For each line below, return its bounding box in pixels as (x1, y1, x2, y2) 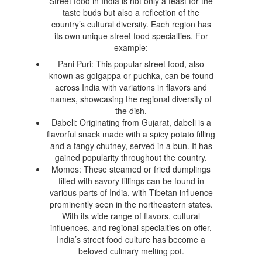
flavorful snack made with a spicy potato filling (47, 127, 215, 140)
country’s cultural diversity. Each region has (51, 18, 211, 30)
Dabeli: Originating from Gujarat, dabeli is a (51, 116, 211, 128)
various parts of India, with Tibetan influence (49, 186, 213, 198)
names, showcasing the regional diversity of (50, 92, 212, 105)
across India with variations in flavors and (55, 81, 207, 93)
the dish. (115, 104, 147, 116)
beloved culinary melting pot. (78, 244, 184, 257)
